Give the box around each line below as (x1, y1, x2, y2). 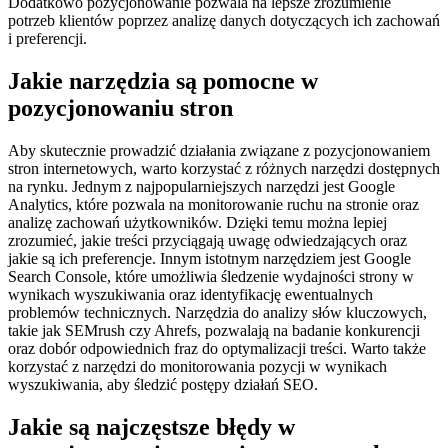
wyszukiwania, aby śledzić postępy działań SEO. (8, 376, 318, 394)
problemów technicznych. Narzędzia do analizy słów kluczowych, (8, 304, 427, 322)
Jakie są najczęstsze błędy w (8, 414, 295, 441)
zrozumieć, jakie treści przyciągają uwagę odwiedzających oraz (8, 232, 407, 250)
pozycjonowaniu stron (8, 95, 233, 122)
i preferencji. (8, 30, 87, 48)
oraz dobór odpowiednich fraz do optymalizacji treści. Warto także (8, 340, 426, 358)
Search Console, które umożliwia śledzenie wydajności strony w (8, 268, 414, 286)
